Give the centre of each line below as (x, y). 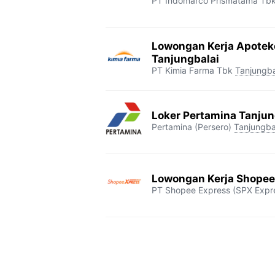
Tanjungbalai (185, 59)
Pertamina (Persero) (192, 127)
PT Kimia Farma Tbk (192, 70)
